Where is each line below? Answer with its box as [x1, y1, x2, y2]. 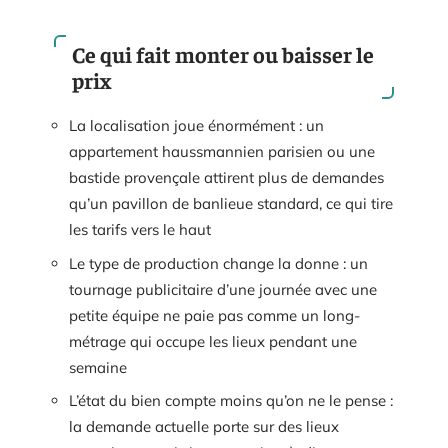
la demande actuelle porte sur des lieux [69, 417, 339, 437]
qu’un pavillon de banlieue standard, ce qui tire [69, 194, 393, 214]
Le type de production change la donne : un [69, 253, 368, 273]
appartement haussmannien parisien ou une [69, 142, 375, 162]
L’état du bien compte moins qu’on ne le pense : [69, 391, 393, 411]
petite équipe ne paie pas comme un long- [69, 305, 360, 325]
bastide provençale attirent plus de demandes [69, 168, 384, 188]
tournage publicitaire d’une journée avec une [69, 279, 377, 299]
